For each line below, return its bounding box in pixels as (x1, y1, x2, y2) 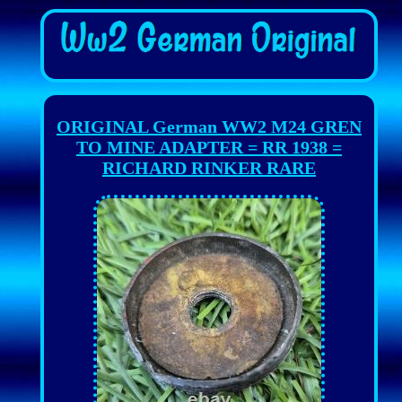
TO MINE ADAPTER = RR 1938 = (75, 136, 342, 157)
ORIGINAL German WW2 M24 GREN (56, 116, 362, 136)
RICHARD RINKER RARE (101, 157, 316, 178)
